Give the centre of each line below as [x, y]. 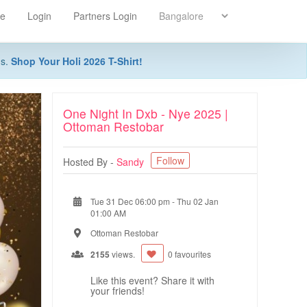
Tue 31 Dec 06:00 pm [131, 201]
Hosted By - [90, 162]
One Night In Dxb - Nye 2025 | [146, 113]
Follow [170, 160]
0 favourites [189, 254]
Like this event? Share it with [152, 280]
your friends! [118, 291]
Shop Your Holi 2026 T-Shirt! [76, 61]
